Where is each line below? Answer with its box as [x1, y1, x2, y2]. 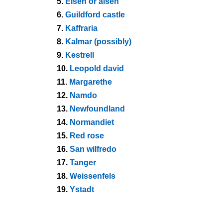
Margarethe [69, 78, 112, 86]
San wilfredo [70, 145, 116, 153]
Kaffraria [65, 24, 98, 32]
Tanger [70, 158, 96, 167]
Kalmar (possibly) [65, 37, 131, 46]
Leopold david [70, 64, 124, 73]
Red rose [70, 131, 104, 140]
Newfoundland [70, 105, 125, 113]
